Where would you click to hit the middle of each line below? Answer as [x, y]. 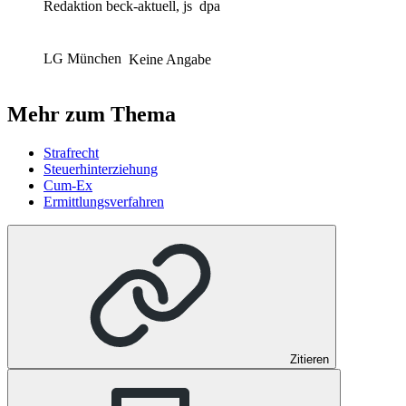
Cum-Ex [68, 186]
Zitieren [309, 360]
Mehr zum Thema [92, 115]
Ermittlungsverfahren [104, 202]
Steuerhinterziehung [101, 169]
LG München [84, 59]
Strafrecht [71, 153]
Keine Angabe [170, 59]
